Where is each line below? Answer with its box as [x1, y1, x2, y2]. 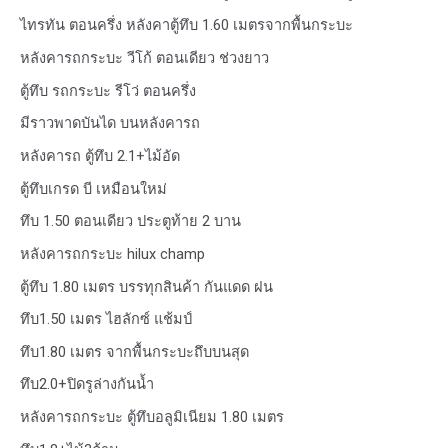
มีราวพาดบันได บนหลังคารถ [20, 114, 200, 133]
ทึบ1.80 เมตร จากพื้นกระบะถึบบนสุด [20, 342, 249, 361]
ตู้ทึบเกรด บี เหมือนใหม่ [20, 179, 167, 198]
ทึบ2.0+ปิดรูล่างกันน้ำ [20, 375, 154, 394]
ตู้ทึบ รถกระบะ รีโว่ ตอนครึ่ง [20, 81, 196, 100]
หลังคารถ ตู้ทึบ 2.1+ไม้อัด [20, 147, 180, 165]
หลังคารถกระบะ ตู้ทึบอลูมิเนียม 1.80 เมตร [20, 408, 284, 427]
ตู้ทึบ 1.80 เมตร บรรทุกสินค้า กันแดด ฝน [20, 277, 273, 296]
